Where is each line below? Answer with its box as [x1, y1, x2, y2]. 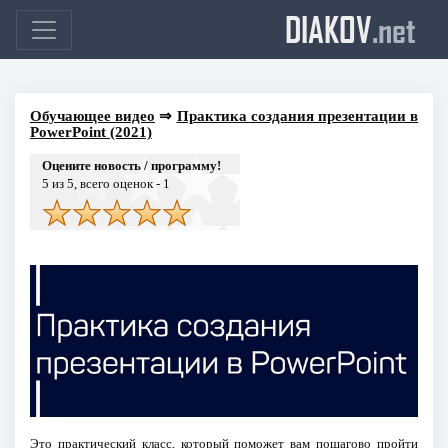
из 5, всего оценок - [48, 175, 163, 191]
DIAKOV [285, 8, 372, 50]
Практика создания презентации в [176, 107, 419, 124]
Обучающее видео [29, 107, 156, 124]
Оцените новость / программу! [41, 157, 221, 173]
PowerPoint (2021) [29, 123, 152, 140]
